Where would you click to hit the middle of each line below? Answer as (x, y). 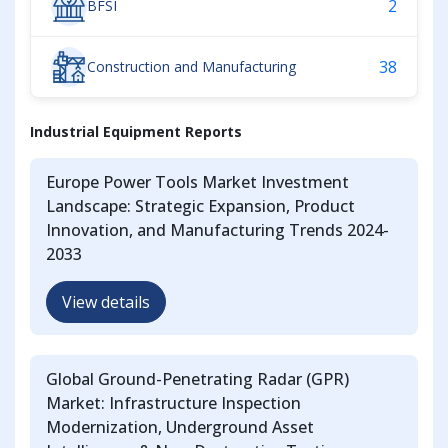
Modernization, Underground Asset (180, 427)
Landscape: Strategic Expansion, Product (200, 206)
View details (106, 302)
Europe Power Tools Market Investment (197, 182)
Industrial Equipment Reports (136, 132)
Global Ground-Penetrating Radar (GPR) (197, 379)
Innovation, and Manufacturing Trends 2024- (217, 230)
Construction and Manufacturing (191, 66)
